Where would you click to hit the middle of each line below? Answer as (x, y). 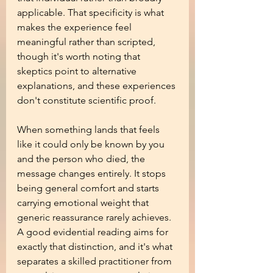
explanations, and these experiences (97, 86)
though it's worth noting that (80, 56)
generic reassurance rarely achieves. (95, 217)
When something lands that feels (90, 129)
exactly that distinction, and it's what (96, 246)
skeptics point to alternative (78, 71)
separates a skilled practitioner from (96, 261)
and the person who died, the (82, 159)
